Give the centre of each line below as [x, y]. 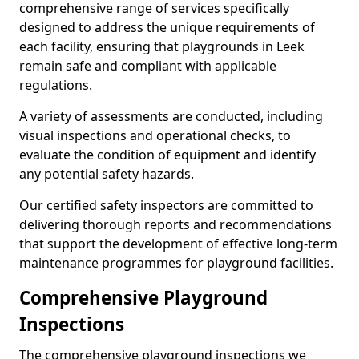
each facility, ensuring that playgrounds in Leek [162, 46]
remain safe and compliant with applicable [148, 66]
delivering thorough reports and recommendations [175, 224]
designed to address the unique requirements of [167, 27]
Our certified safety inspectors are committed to [166, 205]
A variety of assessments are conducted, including [171, 116]
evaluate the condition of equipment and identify [167, 155]
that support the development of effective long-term [178, 244]
